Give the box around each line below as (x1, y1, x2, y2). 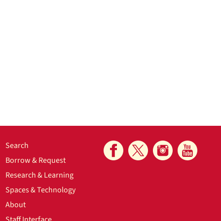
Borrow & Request (5, 155, 66, 166)
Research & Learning (5, 170, 74, 181)
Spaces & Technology (5, 184, 76, 195)
